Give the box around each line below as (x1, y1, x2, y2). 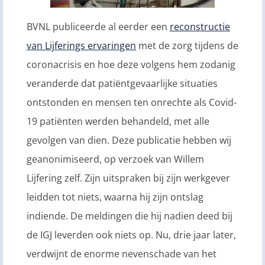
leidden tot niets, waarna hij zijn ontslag (27, 190, 203, 204)
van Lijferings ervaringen (27, 39, 136, 53)
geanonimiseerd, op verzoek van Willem (27, 153, 204, 166)
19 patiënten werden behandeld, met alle (27, 115, 209, 128)
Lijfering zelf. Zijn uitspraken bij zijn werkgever (27, 172, 230, 185)
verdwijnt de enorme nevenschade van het (27, 247, 216, 261)
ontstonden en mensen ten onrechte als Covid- (27, 96, 237, 109)
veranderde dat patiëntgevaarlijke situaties (27, 77, 218, 91)
